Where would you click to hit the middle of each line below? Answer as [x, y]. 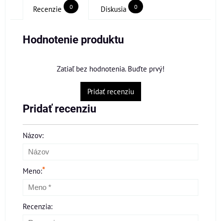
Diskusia [113, 9]
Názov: [33, 135]
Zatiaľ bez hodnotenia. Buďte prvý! [110, 69]
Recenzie [47, 9]
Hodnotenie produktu [73, 40]
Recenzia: [37, 206]
